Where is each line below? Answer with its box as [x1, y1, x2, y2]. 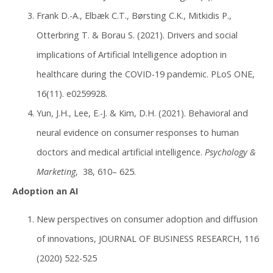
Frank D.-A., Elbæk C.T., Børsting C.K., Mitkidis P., [37, 9, 232, 21]
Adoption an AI [12, 185, 78, 197]
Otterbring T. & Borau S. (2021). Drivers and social [37, 29, 238, 41]
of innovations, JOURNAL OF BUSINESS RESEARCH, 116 [37, 233, 259, 245]
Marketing [37, 165, 76, 177]
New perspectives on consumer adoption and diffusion [37, 213, 258, 225]
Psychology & [205, 146, 256, 158]
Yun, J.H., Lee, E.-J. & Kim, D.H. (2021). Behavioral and [37, 107, 248, 119]
